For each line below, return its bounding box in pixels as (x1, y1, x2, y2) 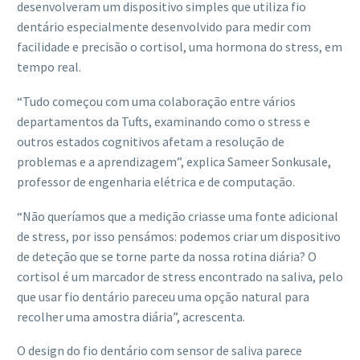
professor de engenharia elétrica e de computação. (17, 173, 295, 190)
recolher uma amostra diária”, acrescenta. (17, 308, 245, 325)
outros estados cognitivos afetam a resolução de (17, 133, 284, 149)
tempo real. (17, 59, 81, 76)
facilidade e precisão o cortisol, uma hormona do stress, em (17, 39, 342, 55)
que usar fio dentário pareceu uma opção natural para (17, 288, 309, 305)
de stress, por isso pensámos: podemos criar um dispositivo (17, 227, 341, 244)
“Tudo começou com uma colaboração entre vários (17, 92, 296, 109)
